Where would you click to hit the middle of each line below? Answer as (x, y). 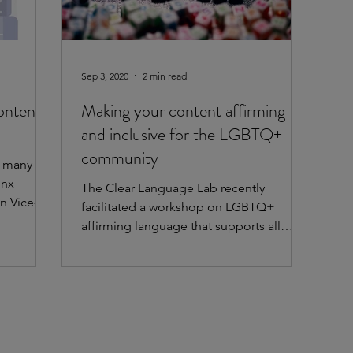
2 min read (165, 76)
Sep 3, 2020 (105, 76)
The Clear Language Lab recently (173, 188)
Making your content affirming (183, 111)
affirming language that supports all (181, 226)
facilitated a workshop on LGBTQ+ (178, 207)
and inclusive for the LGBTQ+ (182, 135)
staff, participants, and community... (180, 245)
